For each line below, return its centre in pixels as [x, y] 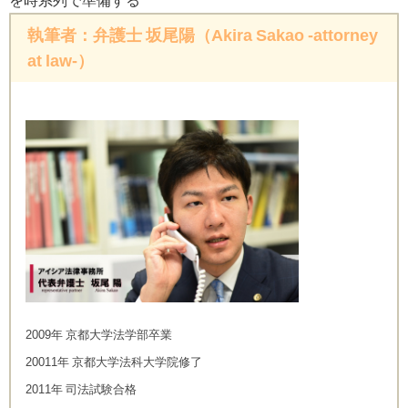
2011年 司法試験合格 [81, 390]
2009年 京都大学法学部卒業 [99, 335]
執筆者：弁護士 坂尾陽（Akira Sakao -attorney [202, 36]
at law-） [60, 61]
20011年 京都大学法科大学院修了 [114, 362]
